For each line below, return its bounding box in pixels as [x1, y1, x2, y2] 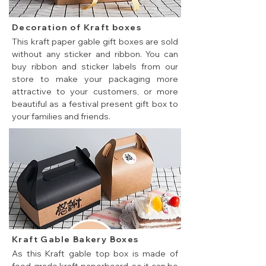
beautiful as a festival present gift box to [12, 99, 178, 110]
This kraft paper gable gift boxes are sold [12, 36, 178, 47]
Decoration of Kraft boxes [12, 22, 141, 33]
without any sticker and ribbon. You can [12, 49, 178, 60]
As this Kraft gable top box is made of [12, 248, 178, 259]
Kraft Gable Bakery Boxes [12, 234, 139, 245]
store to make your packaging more [12, 74, 178, 85]
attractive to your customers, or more [12, 86, 178, 97]
